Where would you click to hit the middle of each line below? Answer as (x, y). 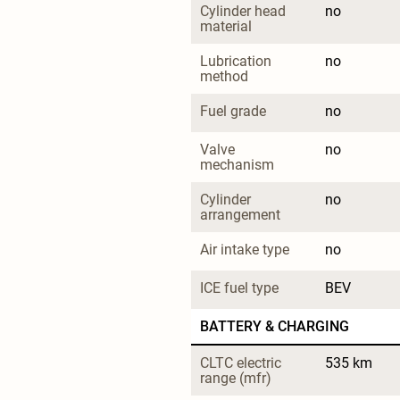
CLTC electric (242, 362)
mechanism (237, 164)
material (226, 26)
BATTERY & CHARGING (275, 326)
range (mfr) (236, 378)
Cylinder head (245, 11)
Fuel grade (233, 111)
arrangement (240, 214)
